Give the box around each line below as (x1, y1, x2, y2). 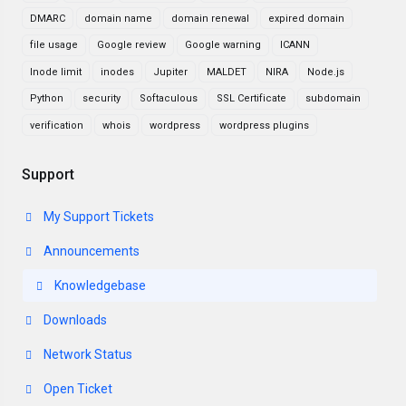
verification (30, 119, 83, 131)
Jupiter (153, 65, 188, 78)
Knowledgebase (52, 278, 146, 293)
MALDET (207, 65, 246, 78)
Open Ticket (41, 382, 112, 396)
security (82, 92, 121, 104)
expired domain (268, 12, 344, 24)
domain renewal (171, 12, 249, 24)
